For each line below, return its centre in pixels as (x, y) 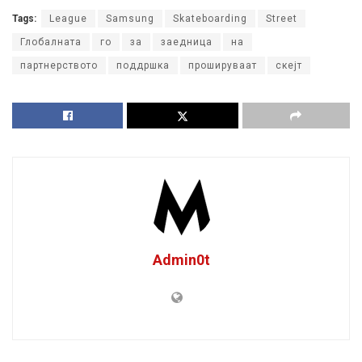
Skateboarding (210, 19)
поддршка (143, 66)
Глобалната (51, 42)
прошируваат (223, 66)
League (68, 19)
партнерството (59, 66)
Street (282, 19)
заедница (187, 42)
